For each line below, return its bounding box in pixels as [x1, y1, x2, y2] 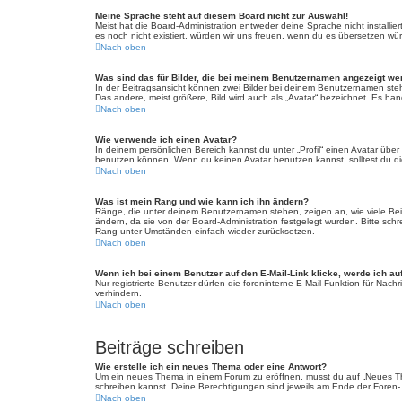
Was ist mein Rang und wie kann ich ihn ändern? [95, 197, 309, 206]
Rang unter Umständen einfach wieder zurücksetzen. [95, 226, 315, 236]
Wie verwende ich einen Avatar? [95, 135, 237, 144]
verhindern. [95, 288, 142, 298]
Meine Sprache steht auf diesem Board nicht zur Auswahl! [95, 11, 348, 21]
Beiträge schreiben [95, 337, 244, 357]
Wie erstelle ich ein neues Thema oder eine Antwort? [95, 362, 327, 371]
